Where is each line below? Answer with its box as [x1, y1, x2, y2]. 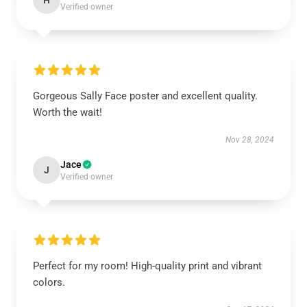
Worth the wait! [33, 106, 102, 119]
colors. [33, 276, 65, 288]
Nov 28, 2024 [225, 135, 274, 145]
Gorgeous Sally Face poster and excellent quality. [33, 90, 258, 102]
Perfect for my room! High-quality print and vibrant [33, 260, 262, 272]
